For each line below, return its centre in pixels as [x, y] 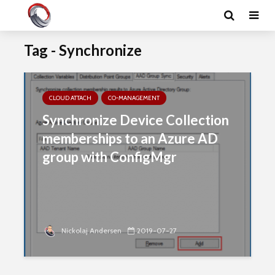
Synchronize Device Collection [136, 120]
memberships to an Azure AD [130, 138]
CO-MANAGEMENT [134, 98]
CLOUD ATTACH [70, 98]
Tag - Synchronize [83, 50]
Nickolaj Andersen [91, 230]
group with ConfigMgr [110, 157]
